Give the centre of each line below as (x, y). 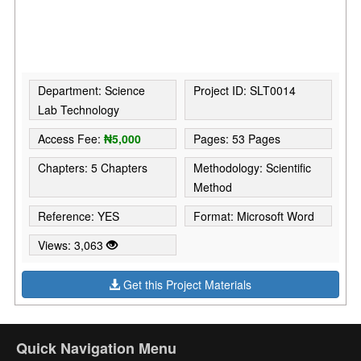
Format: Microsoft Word (253, 216)
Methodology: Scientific (252, 167)
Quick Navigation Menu (96, 348)
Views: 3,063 (73, 245)
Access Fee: (71, 138)
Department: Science (92, 90)
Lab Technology (79, 109)
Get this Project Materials (186, 284)
